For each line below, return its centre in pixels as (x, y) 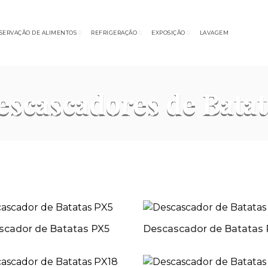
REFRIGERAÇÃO (114, 33)
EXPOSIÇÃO (168, 33)
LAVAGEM (214, 33)
